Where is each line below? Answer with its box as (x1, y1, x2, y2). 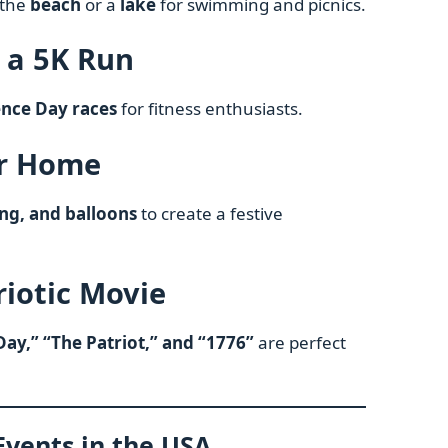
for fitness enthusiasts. (117, 97, 303, 121)
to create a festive (137, 201, 283, 225)
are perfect (254, 331, 346, 355)
